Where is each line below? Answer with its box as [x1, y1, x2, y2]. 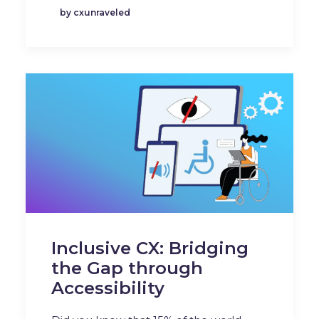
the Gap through [51, 257, 203, 278]
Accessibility [51, 277, 164, 298]
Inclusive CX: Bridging [51, 237, 249, 258]
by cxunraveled [60, 7, 130, 19]
